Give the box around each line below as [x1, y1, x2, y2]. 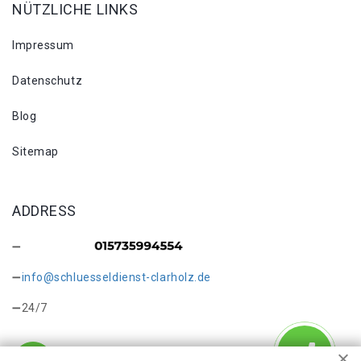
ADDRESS [12, 201, 77, 219]
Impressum [12, 38, 75, 52]
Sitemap [12, 144, 59, 158]
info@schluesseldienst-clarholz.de [21, 270, 212, 284]
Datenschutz [12, 73, 83, 87]
